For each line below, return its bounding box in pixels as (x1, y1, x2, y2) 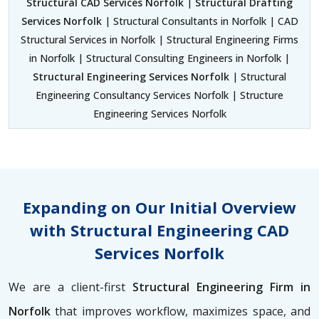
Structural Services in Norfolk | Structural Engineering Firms (21, 33, 298, 47)
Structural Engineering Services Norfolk (33, 70, 229, 84)
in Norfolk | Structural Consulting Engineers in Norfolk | (29, 51, 290, 66)
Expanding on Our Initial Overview (23, 197, 296, 219)
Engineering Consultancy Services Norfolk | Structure (36, 88, 283, 103)
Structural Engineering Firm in (125, 279, 310, 296)
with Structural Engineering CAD (30, 219, 289, 241)
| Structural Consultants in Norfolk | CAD (101, 14, 298, 28)
